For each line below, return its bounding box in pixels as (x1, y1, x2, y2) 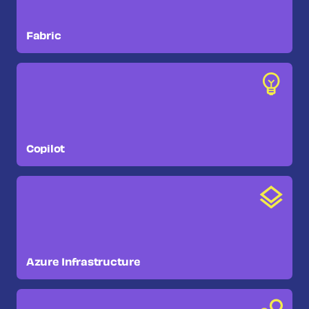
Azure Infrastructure (26, 257, 141, 268)
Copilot (26, 144, 66, 155)
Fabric (26, 31, 61, 42)
